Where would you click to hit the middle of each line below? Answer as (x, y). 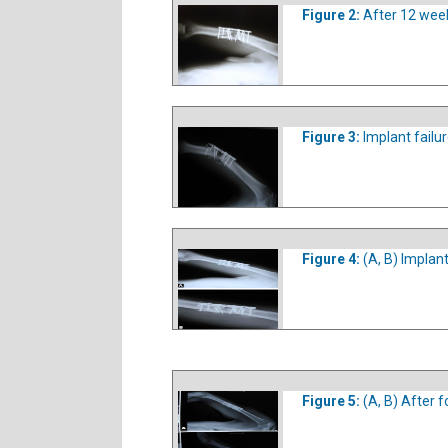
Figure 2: (332, 15)
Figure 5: (332, 401)
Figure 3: (332, 137)
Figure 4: (332, 259)
